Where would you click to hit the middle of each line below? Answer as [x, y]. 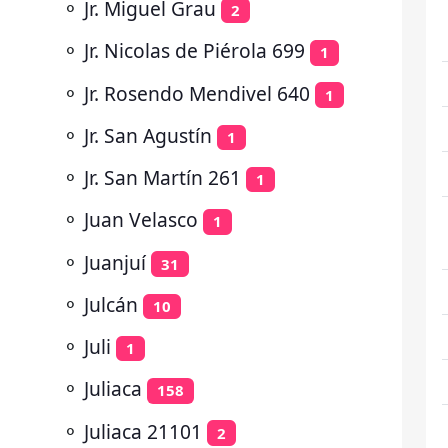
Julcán [111, 304]
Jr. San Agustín [148, 135]
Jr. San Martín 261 [162, 177]
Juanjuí [115, 262]
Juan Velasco [141, 220]
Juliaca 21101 [143, 431]
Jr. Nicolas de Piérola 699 [194, 51]
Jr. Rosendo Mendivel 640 [197, 93]
